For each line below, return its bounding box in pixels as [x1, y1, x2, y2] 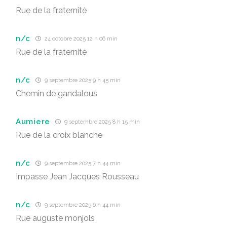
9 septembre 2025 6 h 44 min [43, 202, 121, 208]
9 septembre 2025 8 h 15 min [62, 119, 140, 125]
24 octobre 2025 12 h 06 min [43, 35, 118, 42]
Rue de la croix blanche [16, 130, 102, 140]
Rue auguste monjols [16, 213, 95, 223]
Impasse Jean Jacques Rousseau [16, 172, 139, 181]
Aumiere [16, 117, 50, 126]
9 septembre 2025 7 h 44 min [43, 160, 121, 167]
